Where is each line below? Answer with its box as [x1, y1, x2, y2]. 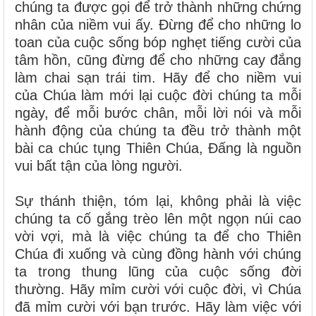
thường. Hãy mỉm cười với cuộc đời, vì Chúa [15, 281, 301, 298]
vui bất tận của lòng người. [15, 158, 183, 174]
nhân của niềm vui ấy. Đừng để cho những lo [15, 17, 301, 33]
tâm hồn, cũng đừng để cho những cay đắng [15, 52, 301, 68]
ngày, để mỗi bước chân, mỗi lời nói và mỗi [15, 105, 301, 121]
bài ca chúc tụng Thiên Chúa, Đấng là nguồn [15, 140, 301, 157]
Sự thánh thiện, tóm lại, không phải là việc [15, 193, 301, 209]
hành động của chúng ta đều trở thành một [15, 123, 301, 139]
